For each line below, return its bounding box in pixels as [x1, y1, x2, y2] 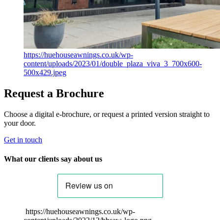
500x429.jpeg [24, 68, 66, 77]
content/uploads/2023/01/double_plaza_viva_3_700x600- [24, 59, 202, 68]
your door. [4, 118, 36, 127]
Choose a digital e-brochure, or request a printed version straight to [4, 110, 210, 118]
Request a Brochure [4, 86, 104, 100]
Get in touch [4, 135, 42, 144]
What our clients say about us [4, 155, 102, 164]
